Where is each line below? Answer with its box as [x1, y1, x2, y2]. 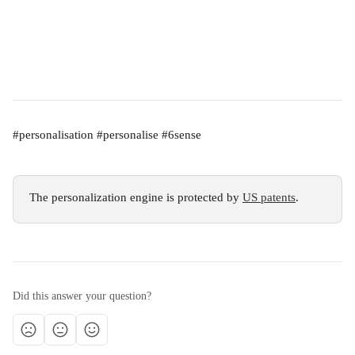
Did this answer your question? [13, 290, 151, 302]
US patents [242, 191, 296, 204]
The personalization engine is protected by [29, 191, 242, 204]
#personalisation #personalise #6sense [13, 128, 201, 141]
